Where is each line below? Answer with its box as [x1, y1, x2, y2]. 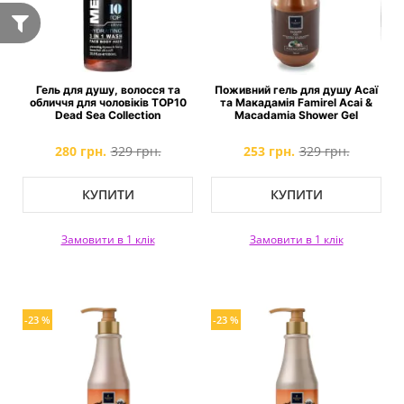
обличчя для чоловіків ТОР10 [29, 96, 187, 109]
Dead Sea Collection [55, 108, 161, 122]
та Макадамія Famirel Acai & [220, 96, 372, 109]
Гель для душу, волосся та [35, 83, 180, 96]
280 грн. [54, 142, 106, 160]
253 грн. [243, 142, 295, 160]
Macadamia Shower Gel [234, 108, 358, 122]
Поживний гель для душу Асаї [215, 83, 378, 96]
